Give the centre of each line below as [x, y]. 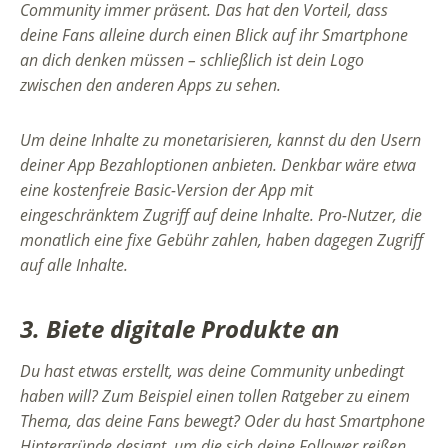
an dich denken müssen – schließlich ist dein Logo [192, 60]
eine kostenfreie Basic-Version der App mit [166, 190]
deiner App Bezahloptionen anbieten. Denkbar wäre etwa [218, 165]
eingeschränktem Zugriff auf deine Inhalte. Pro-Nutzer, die [221, 215]
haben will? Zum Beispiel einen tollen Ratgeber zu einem [215, 396]
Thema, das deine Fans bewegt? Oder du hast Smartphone [222, 421]
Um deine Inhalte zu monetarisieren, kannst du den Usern [220, 140]
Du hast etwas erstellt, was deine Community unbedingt [212, 371]
